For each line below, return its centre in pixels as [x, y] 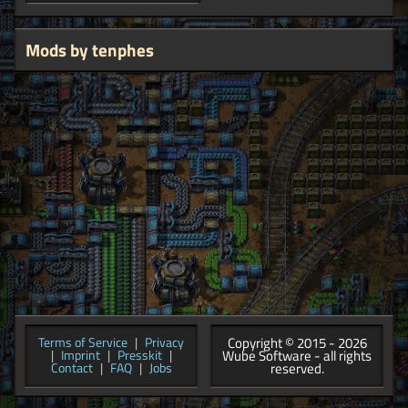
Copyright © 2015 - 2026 [297, 343]
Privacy [164, 342]
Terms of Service [83, 342]
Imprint [80, 355]
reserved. [297, 368]
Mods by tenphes [90, 50]
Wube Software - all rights [297, 356]
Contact [71, 368]
